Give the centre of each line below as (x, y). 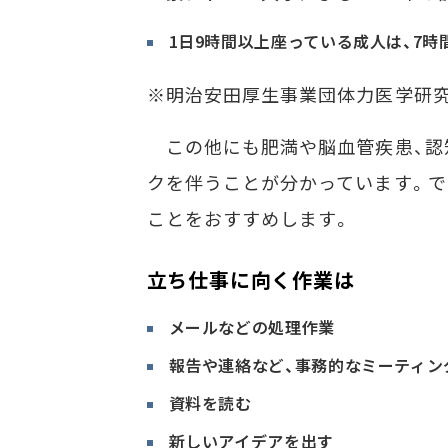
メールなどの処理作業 (251, 327)
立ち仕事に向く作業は (250, 280)
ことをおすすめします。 (249, 218)
